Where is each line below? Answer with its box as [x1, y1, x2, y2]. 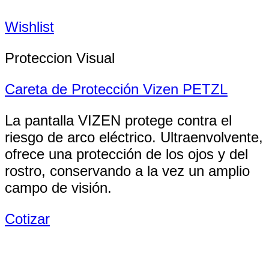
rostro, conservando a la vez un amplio [5, 163, 250, 180]
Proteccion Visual [5, 50, 115, 67]
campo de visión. [5, 180, 112, 196]
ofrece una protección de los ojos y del [5, 146, 248, 163]
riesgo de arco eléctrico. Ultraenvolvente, [5, 129, 263, 146]
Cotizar [5, 211, 50, 228]
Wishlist [5, 19, 54, 35]
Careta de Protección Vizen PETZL [5, 81, 228, 98]
